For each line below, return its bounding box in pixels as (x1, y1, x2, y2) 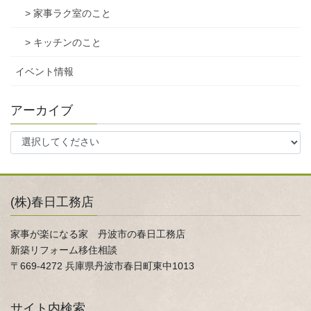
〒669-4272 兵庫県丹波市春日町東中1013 (10, 260, 194, 272)
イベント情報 (15, 65, 74, 77)
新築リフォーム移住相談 (10, 244, 117, 256)
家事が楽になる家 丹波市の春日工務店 (10, 228, 185, 240)
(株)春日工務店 (10, 195, 94, 210)
